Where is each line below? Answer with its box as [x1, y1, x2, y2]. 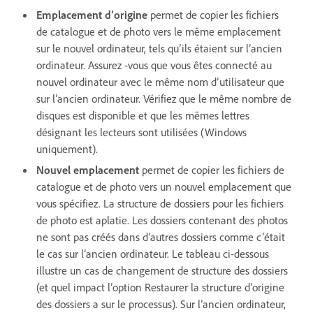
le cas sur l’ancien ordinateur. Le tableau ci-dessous [36, 246, 269, 261]
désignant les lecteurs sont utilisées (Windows [36, 124, 247, 139]
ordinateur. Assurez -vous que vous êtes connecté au [36, 57, 272, 72]
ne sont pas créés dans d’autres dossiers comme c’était [36, 229, 285, 244]
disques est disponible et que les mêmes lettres [36, 108, 249, 122]
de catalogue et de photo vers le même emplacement [36, 24, 281, 38]
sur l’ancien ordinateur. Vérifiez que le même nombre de [36, 91, 291, 105]
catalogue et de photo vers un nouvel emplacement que [36, 179, 291, 194]
